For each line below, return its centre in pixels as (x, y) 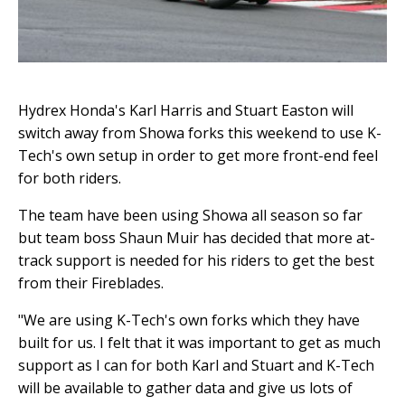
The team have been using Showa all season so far (190, 215)
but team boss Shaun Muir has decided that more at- (197, 238)
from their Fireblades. (91, 283)
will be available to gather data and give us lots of (185, 388)
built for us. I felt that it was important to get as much (199, 343)
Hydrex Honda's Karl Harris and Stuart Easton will (186, 110)
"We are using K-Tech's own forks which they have (189, 320)
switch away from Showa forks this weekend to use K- (200, 133)
